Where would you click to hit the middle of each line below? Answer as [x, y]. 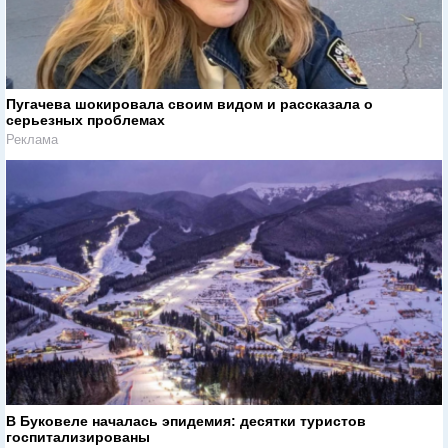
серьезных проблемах [85, 120]
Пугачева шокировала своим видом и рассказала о [189, 104]
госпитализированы [78, 437]
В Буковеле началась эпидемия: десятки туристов [186, 421]
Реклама [32, 140]
